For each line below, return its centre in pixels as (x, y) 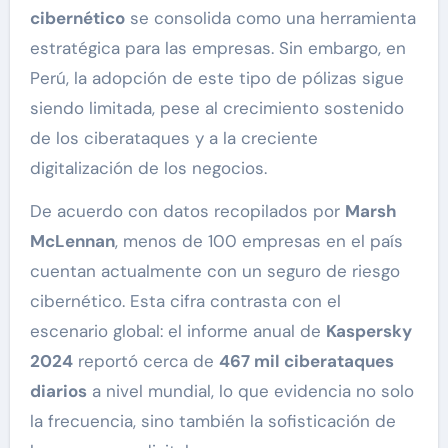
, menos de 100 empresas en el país (258, 241)
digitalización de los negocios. (148, 168)
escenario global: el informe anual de (177, 331)
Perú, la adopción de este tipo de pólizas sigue (216, 78)
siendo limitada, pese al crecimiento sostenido (216, 108)
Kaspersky (368, 331)
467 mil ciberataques (306, 361)
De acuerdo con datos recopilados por (187, 211)
